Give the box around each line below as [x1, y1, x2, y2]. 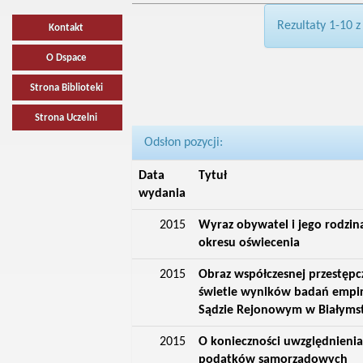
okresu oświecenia [198, 237, 300, 250]
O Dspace [45, 53, 87, 63]
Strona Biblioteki [29, 83, 103, 93]
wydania [138, 187, 186, 200]
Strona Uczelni [35, 113, 98, 123]
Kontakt [49, 23, 84, 33]
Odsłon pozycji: [143, 136, 223, 149]
